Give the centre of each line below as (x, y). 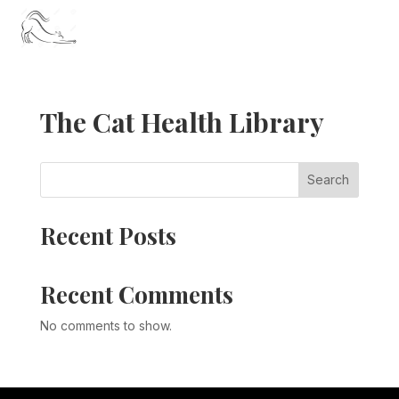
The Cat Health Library (182, 122)
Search (329, 180)
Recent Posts (108, 235)
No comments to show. (106, 325)
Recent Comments (136, 294)
